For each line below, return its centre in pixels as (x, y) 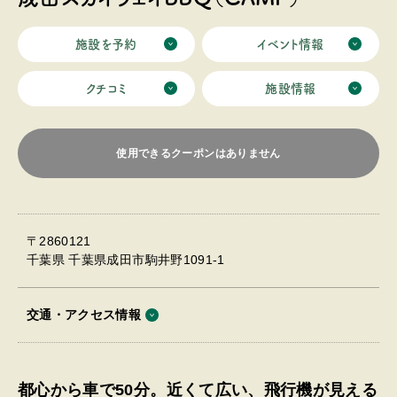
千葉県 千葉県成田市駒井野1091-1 (126, 260)
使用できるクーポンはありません (198, 153)
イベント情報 (291, 44)
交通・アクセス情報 (84, 315)
